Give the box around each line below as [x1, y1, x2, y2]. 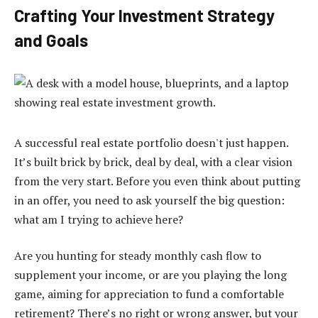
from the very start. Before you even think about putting [14, 172, 300, 189]
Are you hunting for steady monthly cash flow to [14, 248, 261, 264]
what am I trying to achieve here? [14, 211, 183, 227]
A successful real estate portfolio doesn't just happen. [14, 134, 288, 150]
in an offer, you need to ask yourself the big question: [14, 192, 285, 208]
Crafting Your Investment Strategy [14, 5, 275, 26]
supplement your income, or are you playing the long [14, 267, 287, 283]
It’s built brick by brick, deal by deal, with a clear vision [14, 153, 292, 170]
